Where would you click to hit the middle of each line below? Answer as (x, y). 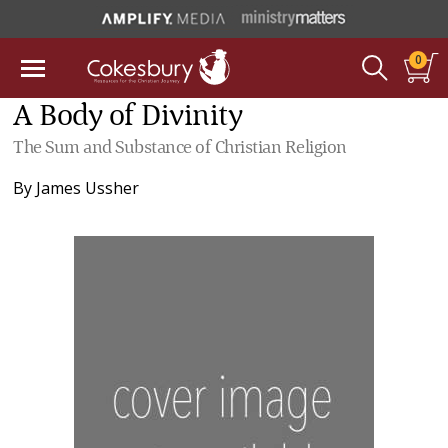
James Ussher (88, 188)
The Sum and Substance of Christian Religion (180, 148)
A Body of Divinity (128, 117)
